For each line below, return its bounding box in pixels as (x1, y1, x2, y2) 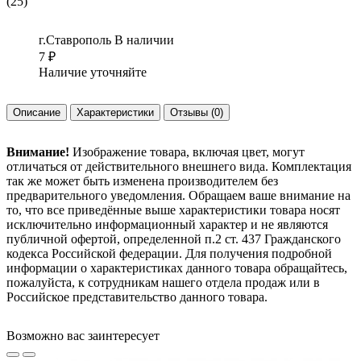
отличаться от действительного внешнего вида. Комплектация (6, 159, 351, 173)
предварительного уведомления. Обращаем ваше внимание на (6, 188, 351, 202)
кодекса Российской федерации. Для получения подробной (6, 246, 332, 260)
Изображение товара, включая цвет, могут (69, 144, 305, 159)
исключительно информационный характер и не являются (6, 217, 328, 231)
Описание (13, 106, 60, 118)
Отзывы (170, 106, 211, 118)
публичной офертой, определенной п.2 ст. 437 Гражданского (6, 231, 341, 246)
